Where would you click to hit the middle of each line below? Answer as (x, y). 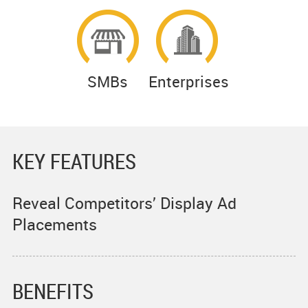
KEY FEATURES (74, 161)
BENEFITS (53, 291)
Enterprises (189, 81)
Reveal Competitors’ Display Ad (124, 203)
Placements (54, 224)
